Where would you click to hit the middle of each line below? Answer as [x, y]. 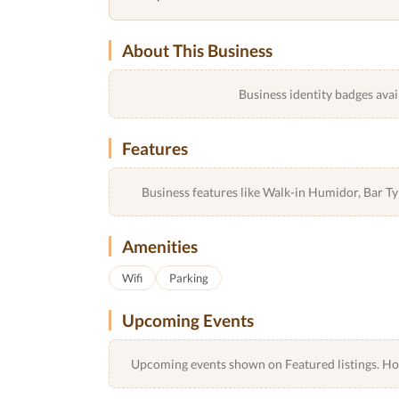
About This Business [197, 50]
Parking [189, 278]
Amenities [160, 246]
